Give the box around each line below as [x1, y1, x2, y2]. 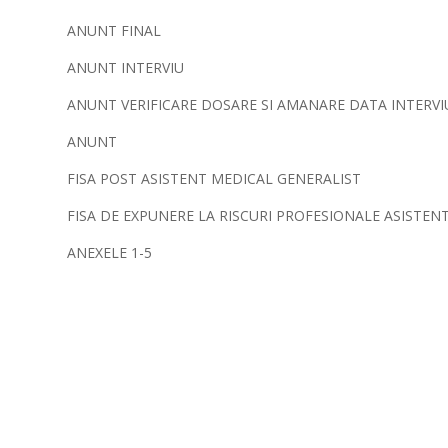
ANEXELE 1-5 [67, 243, 153, 263]
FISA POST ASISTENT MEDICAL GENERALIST [67, 169, 362, 189]
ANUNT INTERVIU [67, 58, 185, 78]
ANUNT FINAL [67, 21, 162, 41]
